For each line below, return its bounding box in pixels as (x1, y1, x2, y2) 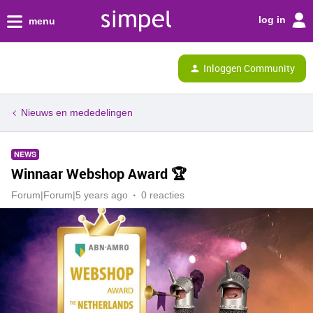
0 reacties (141, 189, 184, 201)
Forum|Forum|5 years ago (11, 189, 128, 201)
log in (259, 13, 289, 25)
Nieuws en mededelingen (21, 107, 133, 118)
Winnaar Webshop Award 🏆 (11, 164, 187, 183)
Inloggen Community (203, 61, 295, 75)
